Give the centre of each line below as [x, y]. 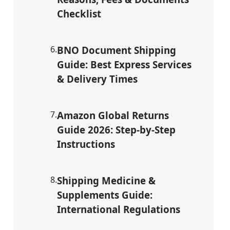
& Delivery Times [97, 79]
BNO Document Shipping [117, 50]
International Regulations [119, 209]
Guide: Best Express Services [124, 65]
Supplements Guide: [105, 195]
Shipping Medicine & [106, 180]
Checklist [79, 14]
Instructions [86, 144]
